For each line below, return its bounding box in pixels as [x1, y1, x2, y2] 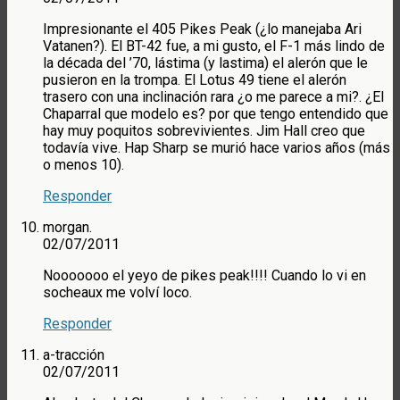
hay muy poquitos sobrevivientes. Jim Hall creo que [43, 122, 365, 140]
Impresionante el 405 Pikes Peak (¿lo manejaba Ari [43, 21, 362, 38]
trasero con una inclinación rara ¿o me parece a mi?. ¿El [43, 88, 384, 106]
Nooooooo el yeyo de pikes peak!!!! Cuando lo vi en [43, 267, 366, 285]
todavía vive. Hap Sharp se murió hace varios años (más [43, 139, 390, 157]
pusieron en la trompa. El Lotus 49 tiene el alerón [43, 71, 346, 89]
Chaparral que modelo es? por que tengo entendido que [43, 105, 388, 123]
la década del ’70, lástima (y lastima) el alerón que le [43, 54, 368, 72]
